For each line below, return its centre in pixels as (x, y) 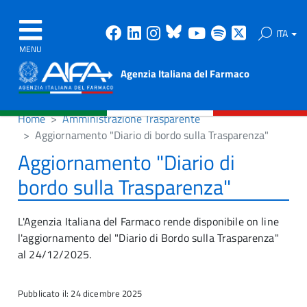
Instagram (198, 33)
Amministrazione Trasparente (131, 119)
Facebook (157, 33)
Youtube (236, 33)
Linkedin (172, 33)
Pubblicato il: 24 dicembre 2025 (80, 293)
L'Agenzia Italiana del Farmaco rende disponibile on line (148, 221)
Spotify (253, 33)
